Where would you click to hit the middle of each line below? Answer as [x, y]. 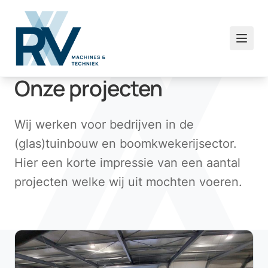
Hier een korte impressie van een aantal [127, 163]
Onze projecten [89, 88]
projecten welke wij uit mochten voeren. [128, 182]
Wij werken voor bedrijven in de [104, 124]
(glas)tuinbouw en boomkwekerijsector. [126, 144]
